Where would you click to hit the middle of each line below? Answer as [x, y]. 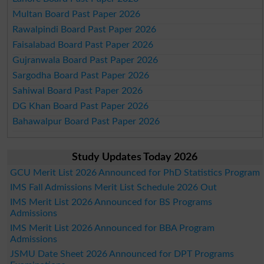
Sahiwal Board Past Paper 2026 [78, 90]
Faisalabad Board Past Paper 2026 [83, 44]
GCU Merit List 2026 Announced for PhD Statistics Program [135, 172]
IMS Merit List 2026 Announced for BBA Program [112, 228]
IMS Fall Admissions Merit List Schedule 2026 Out [113, 187]
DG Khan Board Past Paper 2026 [81, 106]
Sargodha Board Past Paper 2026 [81, 75]
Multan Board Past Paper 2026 [77, 14]
